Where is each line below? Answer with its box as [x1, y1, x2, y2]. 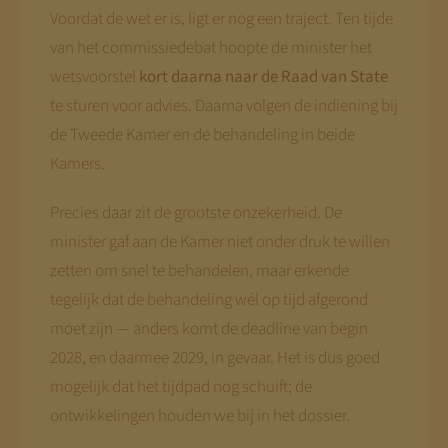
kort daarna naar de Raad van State [138, 64, 388, 89]
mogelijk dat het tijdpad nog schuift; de [49, 374, 312, 399]
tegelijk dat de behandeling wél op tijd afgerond [49, 287, 368, 312]
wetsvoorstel [49, 64, 139, 89]
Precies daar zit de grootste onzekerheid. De [49, 200, 342, 225]
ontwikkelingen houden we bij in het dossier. [49, 403, 350, 428]
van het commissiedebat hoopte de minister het [49, 35, 372, 60]
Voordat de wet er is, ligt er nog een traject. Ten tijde [49, 6, 393, 31]
